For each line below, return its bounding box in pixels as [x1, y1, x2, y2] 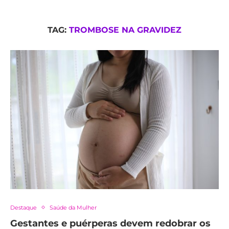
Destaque [10, 203, 37, 211]
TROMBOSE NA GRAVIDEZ [69, 25, 181, 35]
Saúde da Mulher [50, 203, 97, 211]
